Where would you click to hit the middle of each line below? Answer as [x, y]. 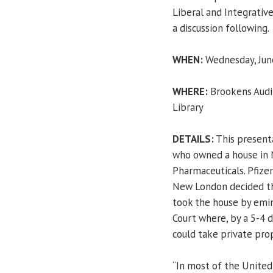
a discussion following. [221, 28]
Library [188, 107]
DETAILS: [193, 139]
